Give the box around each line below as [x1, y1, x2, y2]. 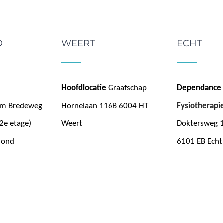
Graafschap [108, 83, 147, 92]
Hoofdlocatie [61, 83, 106, 92]
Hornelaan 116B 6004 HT [61, 101, 148, 110]
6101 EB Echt [176, 137, 222, 146]
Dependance [176, 83, 221, 92]
